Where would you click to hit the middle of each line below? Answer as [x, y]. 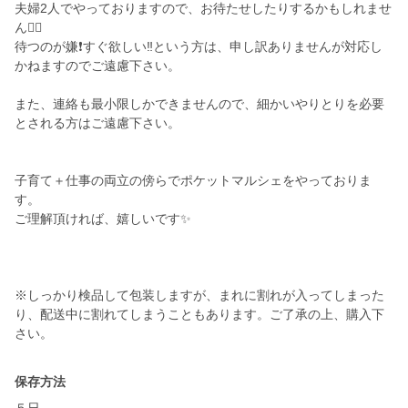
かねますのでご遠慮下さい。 [97, 66]
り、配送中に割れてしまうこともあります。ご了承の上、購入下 [199, 315]
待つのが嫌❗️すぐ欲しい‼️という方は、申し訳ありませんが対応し [199, 47]
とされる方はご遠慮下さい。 [97, 123]
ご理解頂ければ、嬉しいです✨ [103, 219]
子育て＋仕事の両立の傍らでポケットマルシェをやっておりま [193, 181]
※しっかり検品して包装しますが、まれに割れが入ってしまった [199, 296]
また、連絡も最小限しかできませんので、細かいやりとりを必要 [199, 104]
